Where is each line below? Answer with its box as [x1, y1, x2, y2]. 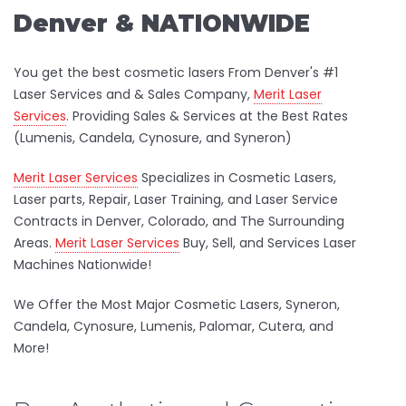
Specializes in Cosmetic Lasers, [138, 169, 336, 187]
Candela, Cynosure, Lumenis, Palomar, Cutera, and [14, 317, 333, 335]
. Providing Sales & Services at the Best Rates [66, 107, 348, 125]
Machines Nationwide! [14, 256, 151, 274]
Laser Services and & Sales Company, [14, 85, 254, 103]
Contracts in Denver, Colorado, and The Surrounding [14, 212, 344, 230]
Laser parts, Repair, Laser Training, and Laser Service [14, 190, 338, 208]
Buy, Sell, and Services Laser [179, 234, 356, 252]
